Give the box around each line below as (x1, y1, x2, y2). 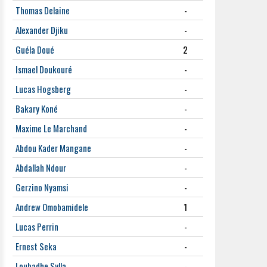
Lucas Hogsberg (15, 82, 71, 95)
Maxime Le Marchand (15, 122, 87, 135)
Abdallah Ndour (15, 161, 66, 174)
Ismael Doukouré (15, 63, 72, 76)
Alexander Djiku (15, 23, 68, 36)
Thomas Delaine (15, 4, 70, 17)
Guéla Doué (15, 43, 54, 56)
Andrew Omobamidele (15, 200, 88, 213)
